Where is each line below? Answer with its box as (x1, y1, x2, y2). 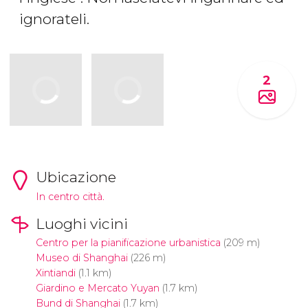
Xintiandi (35, 267, 76, 280)
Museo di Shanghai (35, 252, 128, 265)
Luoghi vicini (35, 214, 128, 232)
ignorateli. (19, 10, 93, 28)
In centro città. (35, 190, 104, 203)
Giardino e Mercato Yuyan (35, 282, 159, 295)
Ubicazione (35, 168, 116, 186)
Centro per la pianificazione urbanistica (35, 236, 221, 250)
